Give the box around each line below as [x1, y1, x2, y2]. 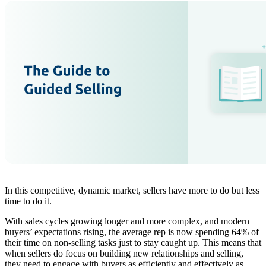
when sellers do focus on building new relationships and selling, [5, 248, 243, 259]
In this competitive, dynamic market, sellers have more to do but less [5, 185, 259, 196]
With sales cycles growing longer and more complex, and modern [5, 216, 249, 227]
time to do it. [5, 196, 52, 207]
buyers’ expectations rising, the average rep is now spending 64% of [5, 227, 259, 237]
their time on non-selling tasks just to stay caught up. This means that [5, 237, 261, 248]
